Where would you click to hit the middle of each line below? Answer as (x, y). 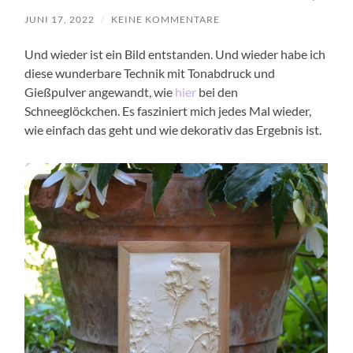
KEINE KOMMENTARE (166, 19)
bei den (217, 91)
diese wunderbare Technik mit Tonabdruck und (150, 72)
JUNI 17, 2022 (60, 19)
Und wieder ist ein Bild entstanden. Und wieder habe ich (175, 54)
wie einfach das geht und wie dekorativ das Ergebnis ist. (173, 129)
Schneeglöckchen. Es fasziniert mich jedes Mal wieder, (168, 110)
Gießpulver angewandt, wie (100, 91)
